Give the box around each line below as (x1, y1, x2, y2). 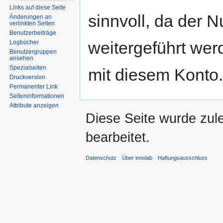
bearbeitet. (86, 129, 150, 145)
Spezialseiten (9, 64, 47, 71)
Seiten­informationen (9, 92, 65, 100)
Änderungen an (9, 13, 52, 20)
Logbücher (9, 38, 39, 46)
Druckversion (9, 73, 46, 81)
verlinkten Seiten (9, 19, 55, 27)
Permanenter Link (9, 83, 58, 90)
